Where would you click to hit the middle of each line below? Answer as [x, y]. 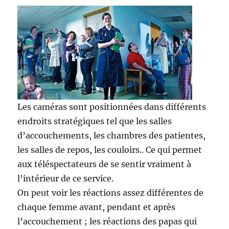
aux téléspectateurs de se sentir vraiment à [105, 164]
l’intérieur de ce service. [66, 179]
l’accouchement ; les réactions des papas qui [107, 222]
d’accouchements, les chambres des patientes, [112, 136]
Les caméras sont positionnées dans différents [112, 107]
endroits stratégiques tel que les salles [95, 121]
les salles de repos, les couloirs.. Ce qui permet [110, 150]
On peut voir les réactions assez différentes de [111, 193]
